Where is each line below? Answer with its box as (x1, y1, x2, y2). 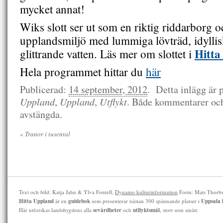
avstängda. (20, 108, 62, 121)
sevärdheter (93, 206, 121, 214)
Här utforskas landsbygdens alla (19, 206, 93, 214)
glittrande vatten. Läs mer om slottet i (20, 46, 195, 62)
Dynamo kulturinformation (115, 188, 178, 196)
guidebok (68, 197, 90, 205)
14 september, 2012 (69, 83, 147, 96)
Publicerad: (20, 83, 69, 96)
